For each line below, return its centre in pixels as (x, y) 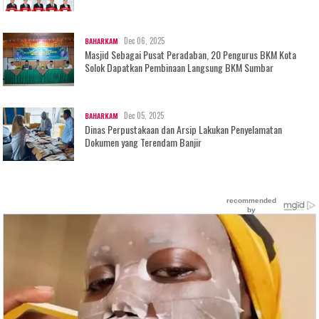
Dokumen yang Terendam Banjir (143, 142)
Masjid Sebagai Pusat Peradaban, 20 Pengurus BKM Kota (191, 54)
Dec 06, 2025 (145, 40)
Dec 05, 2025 (144, 115)
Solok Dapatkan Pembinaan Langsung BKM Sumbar (179, 67)
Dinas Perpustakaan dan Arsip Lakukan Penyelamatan (184, 129)
